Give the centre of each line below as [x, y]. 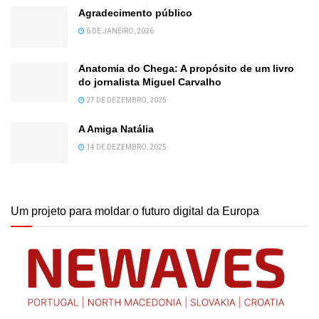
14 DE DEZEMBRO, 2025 [126, 147]
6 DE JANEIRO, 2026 [119, 31]
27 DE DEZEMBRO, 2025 [126, 100]
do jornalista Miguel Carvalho [150, 82]
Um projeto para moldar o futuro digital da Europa [135, 211]
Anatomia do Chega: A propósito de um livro [186, 68]
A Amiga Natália [116, 129]
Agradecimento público [135, 13]
